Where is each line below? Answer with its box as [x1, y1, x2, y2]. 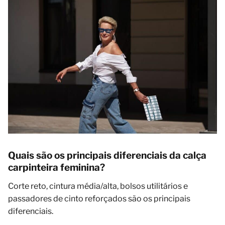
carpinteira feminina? [8, 161, 105, 173]
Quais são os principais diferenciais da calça [8, 149, 206, 161]
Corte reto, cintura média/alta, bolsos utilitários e [8, 181, 188, 191]
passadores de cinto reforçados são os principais [8, 193, 190, 203]
